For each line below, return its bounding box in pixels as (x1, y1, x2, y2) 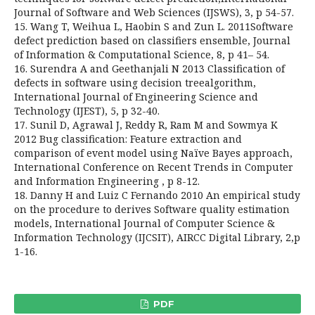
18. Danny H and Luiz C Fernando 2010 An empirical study (14, 188, 300, 202)
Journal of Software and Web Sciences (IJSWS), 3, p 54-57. (14, 5, 294, 19)
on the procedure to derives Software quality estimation (14, 202, 290, 216)
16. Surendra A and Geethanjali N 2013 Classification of (14, 61, 285, 75)
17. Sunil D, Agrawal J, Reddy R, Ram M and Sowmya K (14, 117, 278, 131)
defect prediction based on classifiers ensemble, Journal (14, 33, 290, 47)
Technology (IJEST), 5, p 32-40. (14, 103, 160, 117)
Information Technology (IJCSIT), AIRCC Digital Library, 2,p (14, 230, 300, 244)
